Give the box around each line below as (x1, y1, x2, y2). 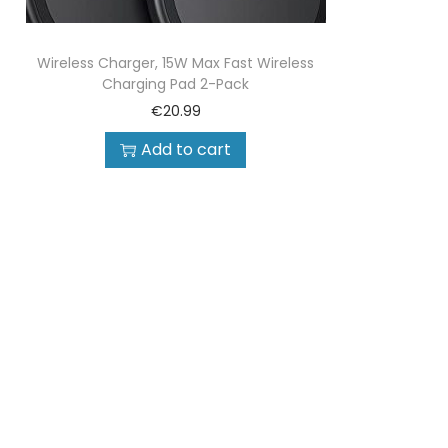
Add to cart (141, 138, 232, 161)
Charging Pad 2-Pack (102, 74, 250, 94)
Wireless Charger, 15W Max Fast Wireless (37, 53, 315, 73)
